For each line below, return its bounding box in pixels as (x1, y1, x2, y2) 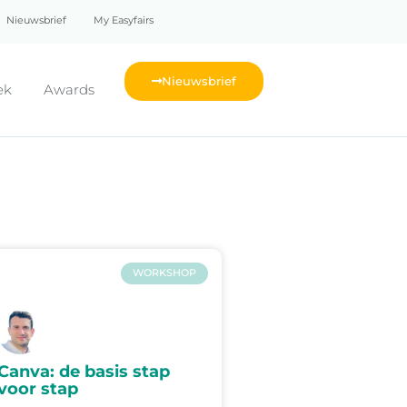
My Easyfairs (94, 14, 154, 26)
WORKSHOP (132, 266, 196, 280)
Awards (44, 81, 94, 99)
